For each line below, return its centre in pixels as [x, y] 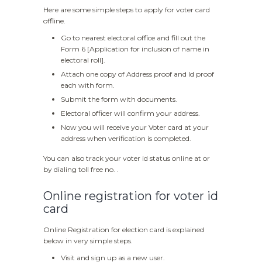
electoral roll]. [83, 60]
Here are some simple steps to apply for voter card [127, 10]
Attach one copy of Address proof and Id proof [137, 74]
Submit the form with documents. [119, 99]
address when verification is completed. [126, 139]
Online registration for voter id [131, 196]
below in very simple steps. [88, 241]
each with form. [88, 85]
